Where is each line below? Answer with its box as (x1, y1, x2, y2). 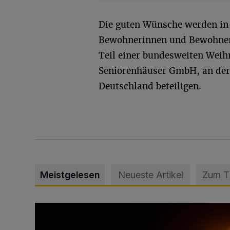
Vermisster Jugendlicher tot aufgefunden (34, 203, 184, 214)
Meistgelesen (40, 169, 100, 180)
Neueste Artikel (118, 169, 183, 180)
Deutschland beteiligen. (99, 80, 201, 92)
